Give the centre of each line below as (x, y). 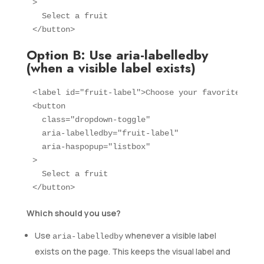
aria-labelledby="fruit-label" (105, 133)
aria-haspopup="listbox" (91, 147)
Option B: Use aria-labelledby (117, 55)
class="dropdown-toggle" (93, 120)
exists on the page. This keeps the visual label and (132, 252)
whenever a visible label (169, 236)
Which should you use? (73, 213)
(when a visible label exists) (111, 68)
